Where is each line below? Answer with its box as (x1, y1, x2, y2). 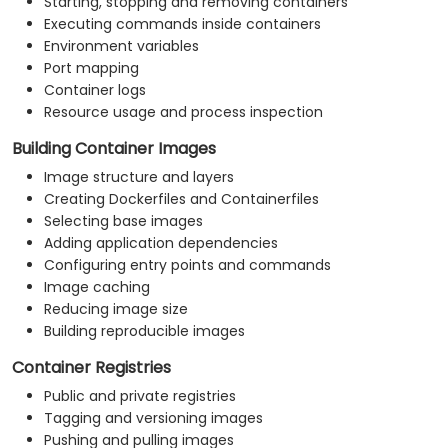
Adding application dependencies (44, 233, 278, 254)
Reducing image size (44, 299, 188, 320)
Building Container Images (12, 137, 216, 161)
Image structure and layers (44, 167, 234, 188)
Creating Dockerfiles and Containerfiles (44, 189, 319, 210)
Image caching (44, 277, 150, 298)
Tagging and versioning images (44, 408, 263, 429)
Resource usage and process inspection (44, 102, 323, 123)
